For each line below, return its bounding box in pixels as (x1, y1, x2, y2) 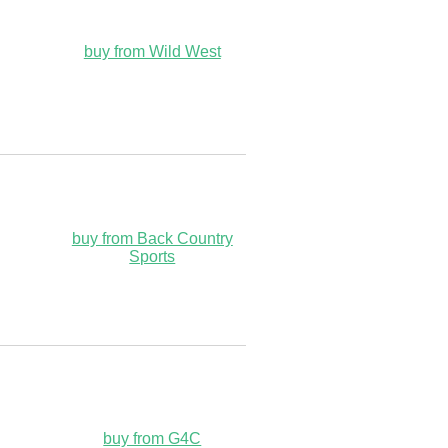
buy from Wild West (83, 42, 221, 60)
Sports (129, 247, 176, 265)
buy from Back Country (71, 229, 233, 247)
